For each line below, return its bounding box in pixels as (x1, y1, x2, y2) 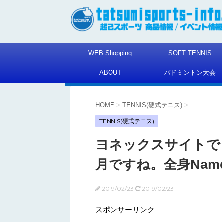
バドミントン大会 (164, 69, 216, 77)
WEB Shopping (88, 49, 132, 57)
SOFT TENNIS (168, 49, 212, 57)
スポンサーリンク (95, 205, 155, 214)
